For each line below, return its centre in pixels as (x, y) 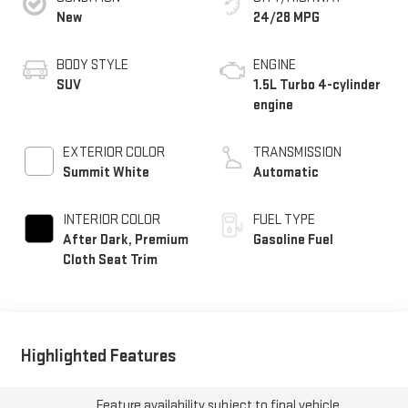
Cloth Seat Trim (110, 260)
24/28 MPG (286, 17)
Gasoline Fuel (293, 240)
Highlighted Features (98, 356)
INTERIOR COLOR (111, 219)
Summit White (106, 172)
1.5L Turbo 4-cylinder (317, 85)
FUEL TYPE (284, 219)
